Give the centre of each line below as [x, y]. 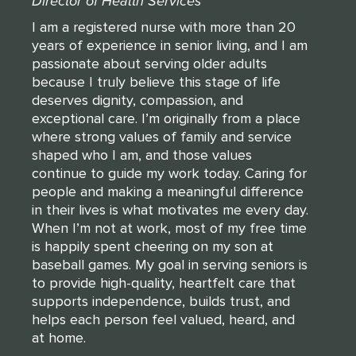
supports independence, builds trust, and [161, 301]
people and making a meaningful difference [168, 191]
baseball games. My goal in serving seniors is [170, 264]
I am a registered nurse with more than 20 [164, 27]
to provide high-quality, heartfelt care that [164, 282]
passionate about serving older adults [149, 63]
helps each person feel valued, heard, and [163, 319]
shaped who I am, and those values [142, 155]
